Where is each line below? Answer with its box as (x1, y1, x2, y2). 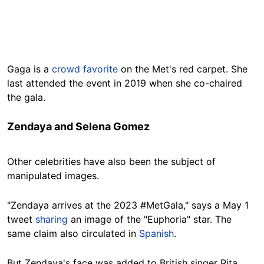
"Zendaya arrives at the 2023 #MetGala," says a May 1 (7, 199, 249, 211)
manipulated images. (7, 169, 99, 181)
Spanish (139, 227, 174, 239)
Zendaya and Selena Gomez (7, 120, 150, 133)
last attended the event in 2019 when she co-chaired (7, 77, 242, 89)
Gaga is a (7, 62, 52, 75)
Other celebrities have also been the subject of (7, 155, 216, 167)
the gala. (7, 91, 45, 103)
